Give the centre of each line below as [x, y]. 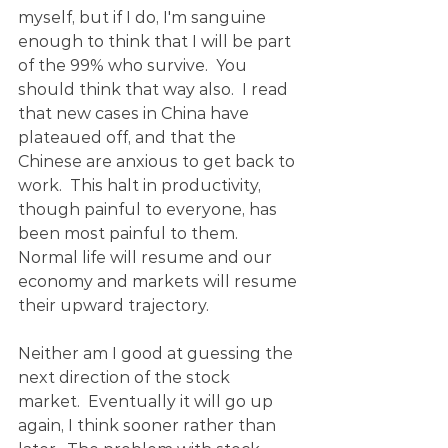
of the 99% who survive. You [134, 65]
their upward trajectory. [113, 305]
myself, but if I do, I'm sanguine [144, 17]
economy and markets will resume [159, 281]
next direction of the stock [126, 377]
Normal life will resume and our [147, 257]
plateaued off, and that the [129, 137]
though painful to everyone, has [149, 209]
